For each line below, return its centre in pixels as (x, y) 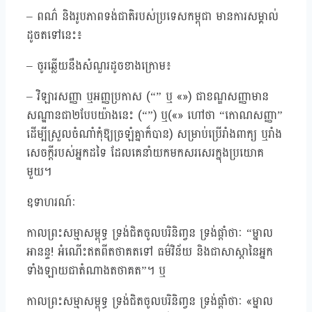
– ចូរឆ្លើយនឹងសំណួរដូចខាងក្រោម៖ (99, 66)
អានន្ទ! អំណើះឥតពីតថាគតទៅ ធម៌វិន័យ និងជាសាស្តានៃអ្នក (150, 252)
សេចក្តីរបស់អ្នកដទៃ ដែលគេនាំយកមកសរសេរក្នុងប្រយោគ (145, 153)
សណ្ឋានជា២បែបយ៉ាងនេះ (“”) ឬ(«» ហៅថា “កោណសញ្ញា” (155, 116)
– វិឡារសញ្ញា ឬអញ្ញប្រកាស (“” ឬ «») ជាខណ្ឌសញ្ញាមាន (148, 97)
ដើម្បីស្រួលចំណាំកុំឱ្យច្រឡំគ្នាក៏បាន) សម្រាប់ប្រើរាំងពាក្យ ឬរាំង (154, 134)
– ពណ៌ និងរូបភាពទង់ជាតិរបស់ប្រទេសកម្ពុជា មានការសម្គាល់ (153, 17)
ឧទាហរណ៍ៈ (51, 203)
